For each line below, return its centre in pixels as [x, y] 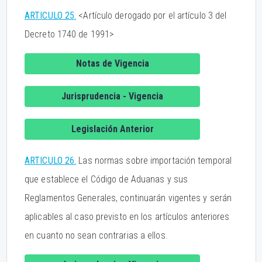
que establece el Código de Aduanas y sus [106, 179]
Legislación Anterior [112, 129]
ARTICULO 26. [51, 161]
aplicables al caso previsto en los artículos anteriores [127, 217]
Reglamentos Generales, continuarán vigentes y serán [128, 198]
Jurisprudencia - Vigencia [112, 96]
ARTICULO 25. [51, 15]
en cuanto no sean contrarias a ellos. [96, 235]
